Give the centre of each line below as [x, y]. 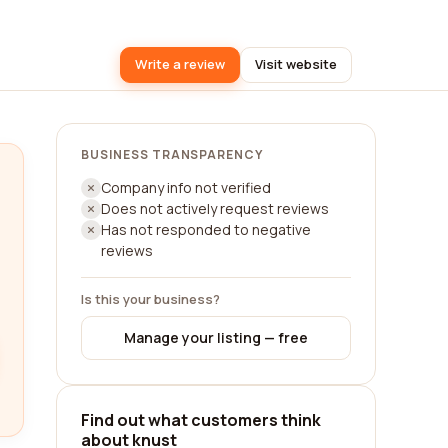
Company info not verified [186, 187]
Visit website [296, 64]
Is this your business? [150, 299]
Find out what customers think [201, 420]
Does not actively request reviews [215, 208]
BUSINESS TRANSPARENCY [172, 154]
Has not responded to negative [206, 229]
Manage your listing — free [216, 337]
